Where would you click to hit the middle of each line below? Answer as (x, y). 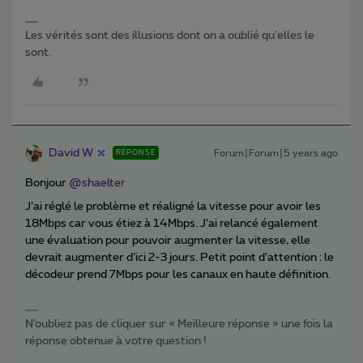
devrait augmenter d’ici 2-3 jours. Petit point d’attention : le (179, 257)
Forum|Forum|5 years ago (276, 153)
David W (71, 153)
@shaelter (97, 183)
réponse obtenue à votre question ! (116, 341)
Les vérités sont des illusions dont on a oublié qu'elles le (170, 35)
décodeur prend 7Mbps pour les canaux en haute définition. (178, 274)
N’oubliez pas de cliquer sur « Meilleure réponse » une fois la (179, 324)
